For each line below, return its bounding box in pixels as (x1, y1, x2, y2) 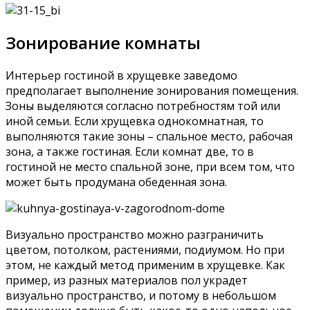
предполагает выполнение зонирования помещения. (6, 83, 298, 99)
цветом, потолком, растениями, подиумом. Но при (6, 242, 284, 258)
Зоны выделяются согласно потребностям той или (6, 98, 280, 114)
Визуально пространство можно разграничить (6, 227, 264, 243)
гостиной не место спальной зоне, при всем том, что (6, 159, 295, 175)
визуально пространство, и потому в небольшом (6, 288, 276, 304)
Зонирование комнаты (6, 31, 201, 55)
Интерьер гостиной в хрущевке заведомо (6, 68, 237, 84)
